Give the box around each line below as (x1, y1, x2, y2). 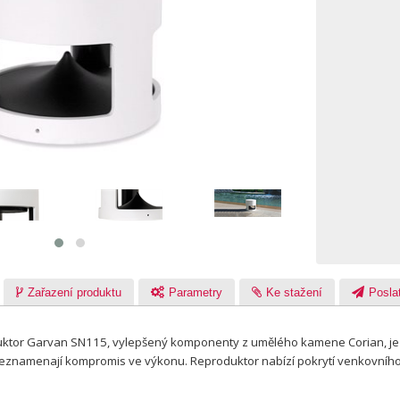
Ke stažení (266, 285, 322, 299)
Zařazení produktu (28, 285, 121, 299)
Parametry (169, 285, 222, 299)
